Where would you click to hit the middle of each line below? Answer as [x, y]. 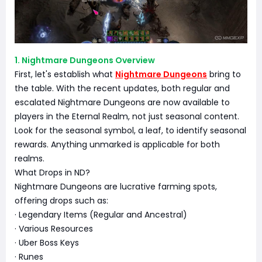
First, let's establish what [65, 75]
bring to [224, 75]
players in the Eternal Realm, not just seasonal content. [127, 117]
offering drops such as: [61, 201]
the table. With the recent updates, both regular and [122, 89]
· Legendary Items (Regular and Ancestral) [101, 215]
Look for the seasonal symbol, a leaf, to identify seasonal [130, 131]
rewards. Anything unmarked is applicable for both [117, 145]
